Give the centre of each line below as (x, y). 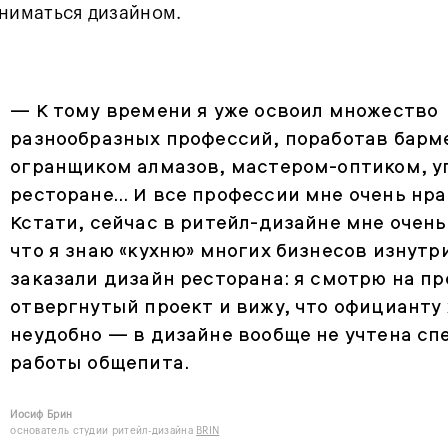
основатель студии (61, 431)
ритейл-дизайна (154, 431)
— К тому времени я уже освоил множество (224, 111)
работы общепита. (100, 363)
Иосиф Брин (41, 415)
